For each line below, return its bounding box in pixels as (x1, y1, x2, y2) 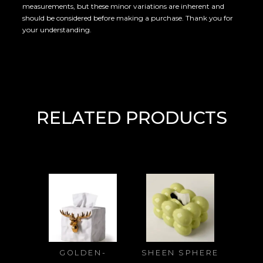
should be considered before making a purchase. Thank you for (22, 14, 234, 23)
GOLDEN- (59, 248, 107, 257)
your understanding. (22, 25, 92, 35)
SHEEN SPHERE (141, 248, 219, 257)
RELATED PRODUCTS (36, 106, 227, 129)
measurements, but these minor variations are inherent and (22, 2, 225, 11)
